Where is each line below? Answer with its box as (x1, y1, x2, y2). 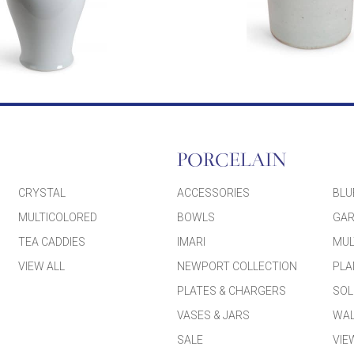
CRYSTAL (18, 186, 66, 199)
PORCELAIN (176, 151, 287, 171)
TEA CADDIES (18, 235, 86, 248)
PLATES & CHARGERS (176, 284, 286, 297)
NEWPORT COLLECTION (176, 259, 297, 273)
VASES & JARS (176, 308, 250, 322)
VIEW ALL (18, 259, 66, 273)
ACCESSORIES (176, 186, 250, 199)
